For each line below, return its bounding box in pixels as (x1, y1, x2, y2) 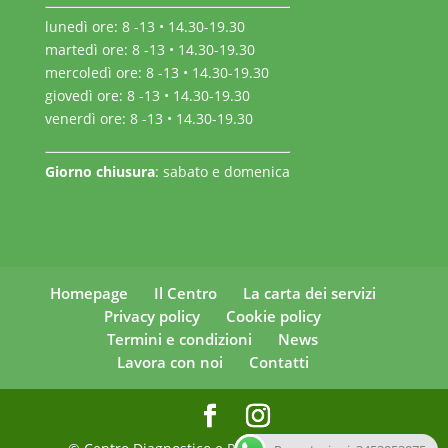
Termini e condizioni (107, 328, 253, 349)
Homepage (49, 282, 128, 303)
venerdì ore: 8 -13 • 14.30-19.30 (44, 108, 253, 128)
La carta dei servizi (242, 282, 376, 303)
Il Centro (153, 282, 217, 303)
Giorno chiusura (44, 161, 155, 181)
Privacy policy (104, 305, 201, 326)
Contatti (248, 351, 309, 372)
